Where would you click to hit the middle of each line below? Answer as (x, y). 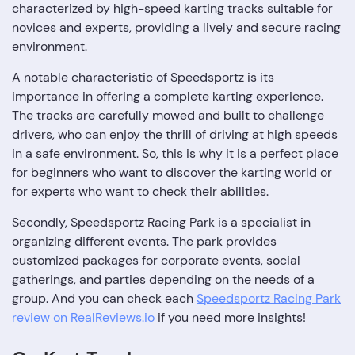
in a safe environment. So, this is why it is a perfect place (175, 153)
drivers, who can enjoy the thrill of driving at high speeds (175, 134)
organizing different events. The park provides (144, 241)
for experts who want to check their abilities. (140, 191)
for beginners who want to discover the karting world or (172, 172)
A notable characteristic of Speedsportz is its (143, 77)
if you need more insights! (230, 317)
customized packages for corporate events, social (156, 260)
